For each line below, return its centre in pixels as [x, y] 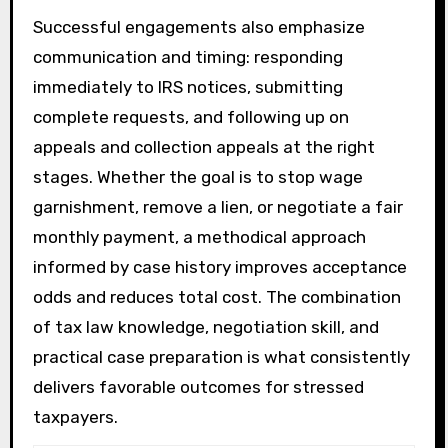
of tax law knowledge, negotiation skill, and [205, 327]
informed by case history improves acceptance [219, 267]
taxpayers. [75, 417]
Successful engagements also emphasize [198, 27]
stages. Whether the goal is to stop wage [197, 177]
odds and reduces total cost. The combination [216, 297]
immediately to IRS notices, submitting [187, 87]
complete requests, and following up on [190, 117]
